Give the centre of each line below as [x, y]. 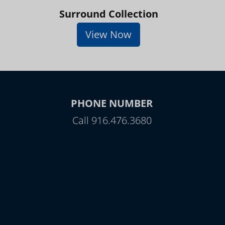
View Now [108, 34]
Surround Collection [108, 14]
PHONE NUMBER [112, 103]
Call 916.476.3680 [112, 120]
